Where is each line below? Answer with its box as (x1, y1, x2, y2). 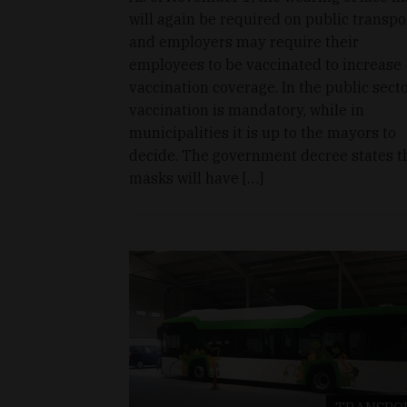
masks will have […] (129, 169, 263, 188)
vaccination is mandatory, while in (129, 101, 364, 120)
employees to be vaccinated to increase (129, 55, 402, 74)
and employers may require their (129, 33, 359, 52)
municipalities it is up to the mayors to (129, 124, 396, 143)
